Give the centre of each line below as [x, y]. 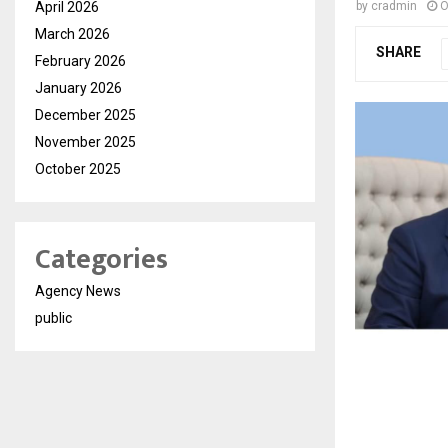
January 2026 [78, 87]
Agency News [78, 290]
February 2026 [80, 60]
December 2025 [85, 114]
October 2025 [78, 168]
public [53, 317]
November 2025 [85, 141]
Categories [101, 259]
